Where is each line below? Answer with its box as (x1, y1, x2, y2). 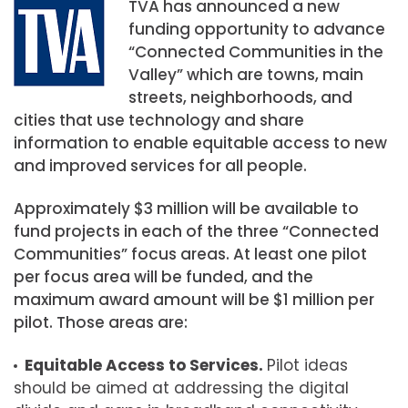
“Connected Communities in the (127, 40, 383, 63)
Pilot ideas (267, 354, 348, 377)
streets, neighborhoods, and (127, 86, 352, 108)
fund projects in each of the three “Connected (14, 220, 379, 242)
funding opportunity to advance (127, 17, 385, 40)
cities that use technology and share (14, 108, 304, 131)
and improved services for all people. (14, 154, 307, 177)
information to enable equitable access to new (14, 131, 387, 154)
